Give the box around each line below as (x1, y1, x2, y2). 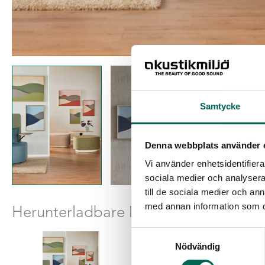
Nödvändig (174, 241, 221, 252)
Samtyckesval (131, 228, 188, 239)
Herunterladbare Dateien (12, 202, 182, 222)
